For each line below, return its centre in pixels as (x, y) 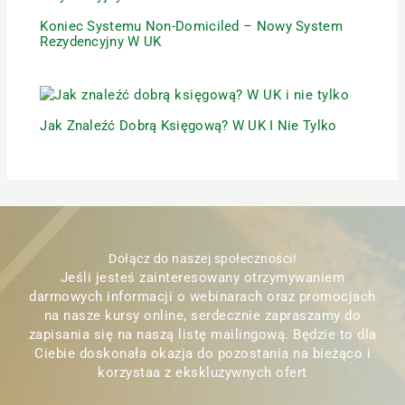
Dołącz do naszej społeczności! (202, 259)
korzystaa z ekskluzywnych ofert (202, 373)
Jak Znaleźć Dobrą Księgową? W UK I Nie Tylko (190, 125)
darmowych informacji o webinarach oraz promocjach (202, 297)
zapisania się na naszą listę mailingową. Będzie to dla (202, 335)
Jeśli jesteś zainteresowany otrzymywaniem (202, 278)
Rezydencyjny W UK (101, 42)
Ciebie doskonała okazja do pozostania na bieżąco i (202, 354)
